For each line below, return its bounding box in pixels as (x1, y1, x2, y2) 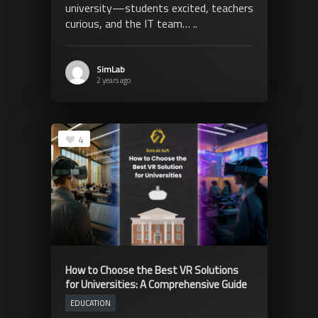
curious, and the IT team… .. (65, 14, 197, 32)
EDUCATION (70, 297, 111, 309)
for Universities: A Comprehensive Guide (65, 275, 247, 292)
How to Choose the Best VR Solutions (65, 261, 238, 278)
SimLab (96, 62, 125, 76)
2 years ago (96, 74, 131, 86)
